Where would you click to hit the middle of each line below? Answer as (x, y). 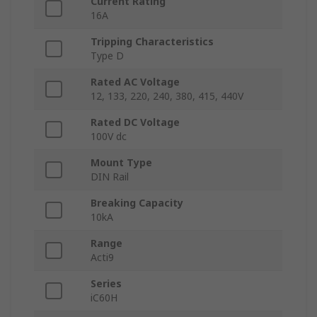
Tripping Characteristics (152, 42)
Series (106, 284)
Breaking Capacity (137, 203)
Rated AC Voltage (135, 82)
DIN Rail (110, 177)
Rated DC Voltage (135, 122)
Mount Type (121, 163)
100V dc (109, 137)
